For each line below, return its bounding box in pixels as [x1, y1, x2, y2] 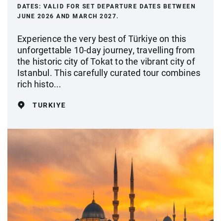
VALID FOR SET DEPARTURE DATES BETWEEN [43, 2, 195, 10]
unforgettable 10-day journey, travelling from [17, 44, 195, 55]
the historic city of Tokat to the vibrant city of [17, 56, 195, 67]
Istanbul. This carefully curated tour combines [17, 67, 201, 78]
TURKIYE [33, 101, 66, 109]
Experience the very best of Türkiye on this [17, 33, 186, 44]
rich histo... [17, 78, 62, 89]
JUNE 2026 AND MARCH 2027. [17, 12, 119, 20]
